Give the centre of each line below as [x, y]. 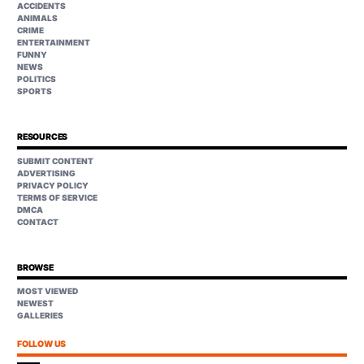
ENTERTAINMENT [54, 43]
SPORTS [35, 91]
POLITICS [37, 79]
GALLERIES [40, 316]
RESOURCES [43, 137]
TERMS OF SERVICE [57, 197]
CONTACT [38, 221]
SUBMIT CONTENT [55, 160]
